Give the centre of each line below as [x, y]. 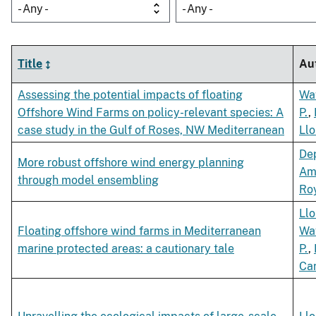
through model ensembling [88, 181]
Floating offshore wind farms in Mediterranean [139, 231]
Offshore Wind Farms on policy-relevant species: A [151, 113]
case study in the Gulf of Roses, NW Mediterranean [151, 130]
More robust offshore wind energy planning [131, 163]
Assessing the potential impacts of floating [130, 95]
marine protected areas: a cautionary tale [126, 249]
